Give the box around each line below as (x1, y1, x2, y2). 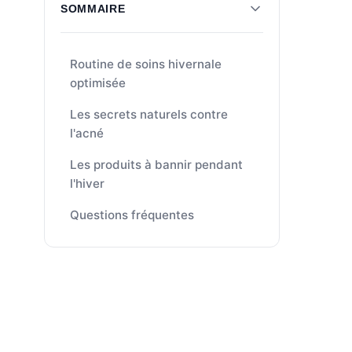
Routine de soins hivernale (70, 57, 222, 71)
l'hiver (70, 176, 104, 191)
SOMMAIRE (60, 2, 126, 15)
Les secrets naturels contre (70, 107, 228, 122)
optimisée (70, 75, 126, 90)
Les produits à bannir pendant (70, 157, 243, 172)
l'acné (70, 126, 104, 141)
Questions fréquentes (70, 207, 194, 222)
